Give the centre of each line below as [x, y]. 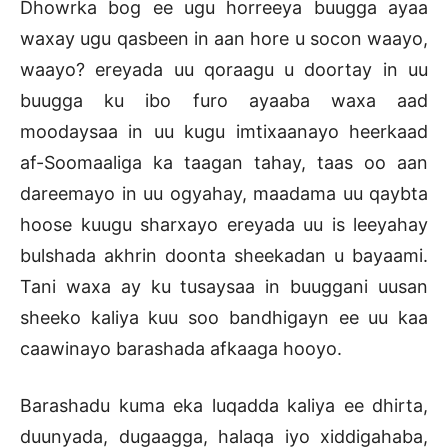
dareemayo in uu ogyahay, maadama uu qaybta [224, 193]
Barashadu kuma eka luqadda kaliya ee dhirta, [224, 405]
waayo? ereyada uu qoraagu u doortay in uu [224, 69]
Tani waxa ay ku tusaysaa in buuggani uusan [224, 286]
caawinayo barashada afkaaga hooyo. [181, 348]
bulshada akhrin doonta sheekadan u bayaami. [224, 255]
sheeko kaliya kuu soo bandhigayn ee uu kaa [224, 317]
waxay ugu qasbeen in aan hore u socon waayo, [224, 38]
